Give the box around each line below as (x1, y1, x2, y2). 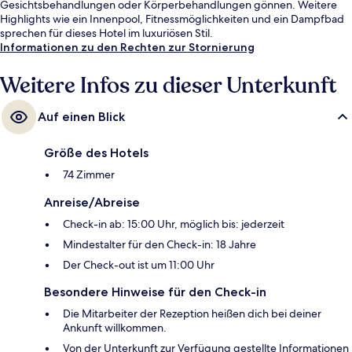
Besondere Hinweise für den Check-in (44, 284, 266, 299)
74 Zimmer (63, 167, 115, 181)
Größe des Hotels (44, 145, 148, 160)
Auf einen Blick (38, 108, 125, 124)
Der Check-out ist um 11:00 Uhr (63, 257, 214, 272)
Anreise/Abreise (44, 194, 140, 210)
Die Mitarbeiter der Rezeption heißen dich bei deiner (63, 306, 321, 321)
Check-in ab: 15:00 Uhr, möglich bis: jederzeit (63, 216, 284, 231)
